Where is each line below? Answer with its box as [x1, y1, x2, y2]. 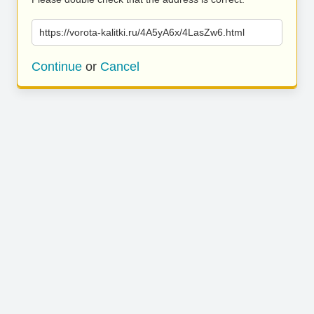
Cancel [100, 60, 139, 74]
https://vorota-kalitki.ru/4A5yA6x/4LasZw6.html [39, 27, 245, 38]
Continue [32, 60, 82, 74]
